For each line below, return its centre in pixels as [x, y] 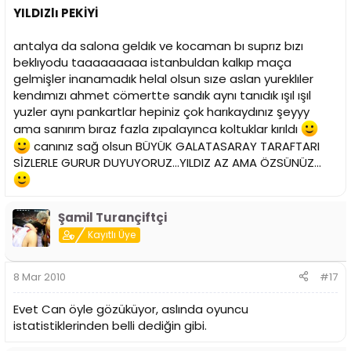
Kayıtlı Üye [112, 235]
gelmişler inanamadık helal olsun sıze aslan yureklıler [163, 79]
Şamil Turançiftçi [112, 218]
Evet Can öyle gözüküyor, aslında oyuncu [131, 309]
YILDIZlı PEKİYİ [56, 13]
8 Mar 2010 [40, 277]
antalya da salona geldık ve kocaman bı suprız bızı [158, 46]
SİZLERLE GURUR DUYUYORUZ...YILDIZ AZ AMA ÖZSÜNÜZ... [167, 163]
